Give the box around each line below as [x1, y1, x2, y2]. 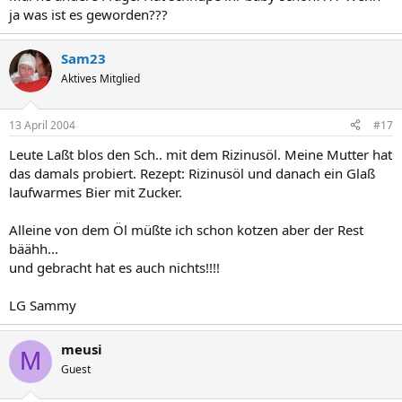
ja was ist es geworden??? [9, 5, 168, 23]
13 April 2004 [9, 117, 75, 133]
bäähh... [9, 239, 58, 258]
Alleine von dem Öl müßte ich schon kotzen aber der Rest [9, 220, 363, 239]
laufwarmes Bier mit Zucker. [9, 182, 182, 201]
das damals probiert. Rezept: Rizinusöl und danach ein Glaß [9, 163, 375, 182]
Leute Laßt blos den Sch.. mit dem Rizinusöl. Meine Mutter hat [9, 144, 392, 163]
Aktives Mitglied [61, 71, 140, 86]
